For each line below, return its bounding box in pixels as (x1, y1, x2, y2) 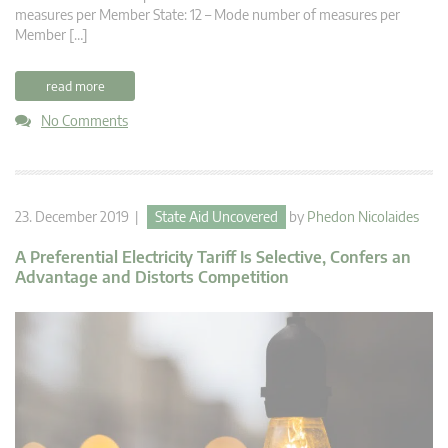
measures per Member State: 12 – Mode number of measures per (15, 5, 400, 23)
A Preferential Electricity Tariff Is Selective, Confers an (15, 246, 411, 267)
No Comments (41, 111, 128, 129)
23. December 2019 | (15, 207, 147, 225)
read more (45, 77, 105, 94)
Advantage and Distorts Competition (15, 266, 289, 287)
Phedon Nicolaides (307, 207, 419, 225)
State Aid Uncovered (155, 207, 278, 225)
